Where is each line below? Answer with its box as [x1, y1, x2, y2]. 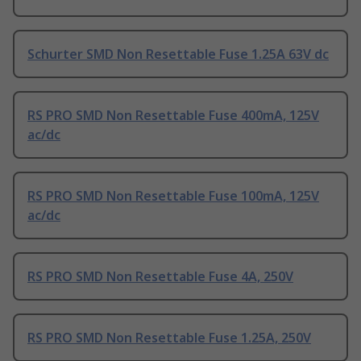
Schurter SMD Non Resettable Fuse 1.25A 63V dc [27, 45, 329, 64]
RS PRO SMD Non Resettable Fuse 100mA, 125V [27, 187, 319, 205]
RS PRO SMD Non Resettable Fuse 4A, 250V [27, 268, 293, 286]
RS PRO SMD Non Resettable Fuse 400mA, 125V [27, 106, 319, 125]
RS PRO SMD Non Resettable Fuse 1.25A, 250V [27, 329, 311, 347]
